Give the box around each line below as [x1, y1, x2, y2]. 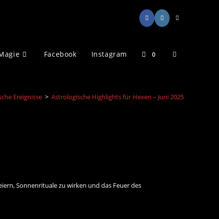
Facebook [44, 49, 77, 59]
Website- [172, 49, 201, 58]
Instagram [91, 49, 127, 59]
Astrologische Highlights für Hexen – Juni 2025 [51, 92, 184, 101]
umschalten [172, 121, 211, 131]
